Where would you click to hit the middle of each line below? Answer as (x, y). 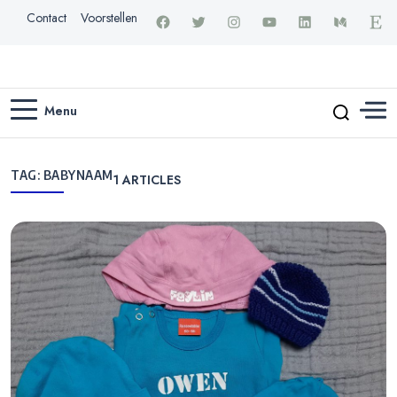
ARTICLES (149, 179)
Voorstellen (109, 17)
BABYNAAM (78, 175)
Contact (46, 17)
